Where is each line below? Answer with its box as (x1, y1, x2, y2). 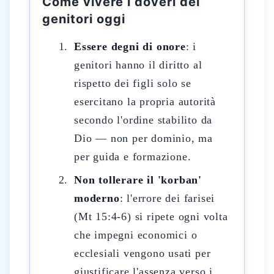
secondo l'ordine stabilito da (74, 114, 213, 126)
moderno (74, 192, 120, 204)
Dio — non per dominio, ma (74, 132, 213, 144)
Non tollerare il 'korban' (74, 174, 202, 186)
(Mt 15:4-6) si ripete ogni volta (74, 210, 228, 223)
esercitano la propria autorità (74, 95, 217, 108)
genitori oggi (42, 12, 125, 26)
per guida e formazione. (74, 150, 191, 163)
